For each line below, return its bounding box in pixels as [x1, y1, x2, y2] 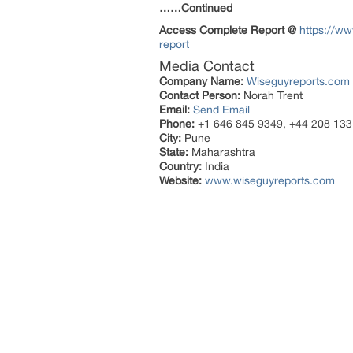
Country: [159, 160, 202, 173]
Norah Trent [240, 89, 303, 102]
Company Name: [159, 75, 243, 87]
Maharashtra [188, 146, 255, 158]
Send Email [193, 103, 250, 116]
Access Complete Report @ [159, 24, 299, 36]
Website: [159, 174, 202, 187]
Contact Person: [159, 89, 240, 102]
